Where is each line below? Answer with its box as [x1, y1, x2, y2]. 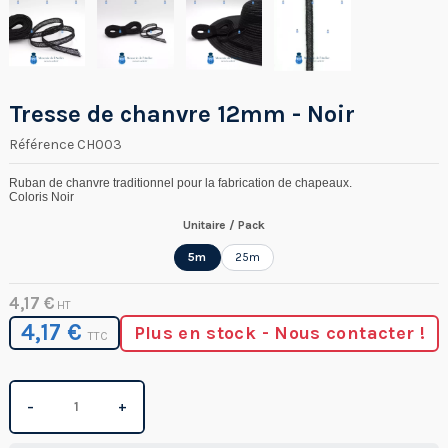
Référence [9, 135, 74, 153]
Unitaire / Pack [183, 218, 265, 233]
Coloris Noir [9, 189, 74, 204]
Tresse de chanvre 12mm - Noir [9, 99, 355, 128]
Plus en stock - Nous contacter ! [133, 322, 426, 345]
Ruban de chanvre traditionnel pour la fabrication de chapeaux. [9, 175, 352, 190]
